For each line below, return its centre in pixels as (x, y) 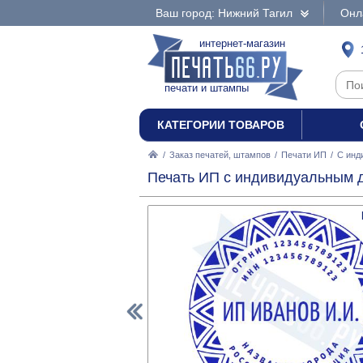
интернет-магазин (242, 43)
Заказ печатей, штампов (220, 155)
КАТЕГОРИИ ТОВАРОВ (220, 125)
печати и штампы (207, 88)
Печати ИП (304, 155)
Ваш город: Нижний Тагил (224, 13)
